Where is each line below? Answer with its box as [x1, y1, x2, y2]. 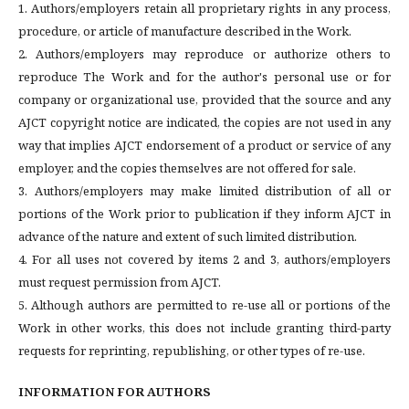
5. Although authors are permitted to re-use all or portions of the [18, 297, 391, 313]
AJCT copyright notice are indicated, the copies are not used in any [18, 114, 391, 131]
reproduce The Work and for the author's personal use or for [18, 68, 391, 85]
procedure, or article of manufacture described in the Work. [18, 23, 351, 39]
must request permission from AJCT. [18, 274, 221, 290]
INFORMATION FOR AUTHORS [18, 383, 211, 400]
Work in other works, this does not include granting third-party [18, 320, 391, 336]
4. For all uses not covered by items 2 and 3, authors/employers [18, 251, 391, 267]
